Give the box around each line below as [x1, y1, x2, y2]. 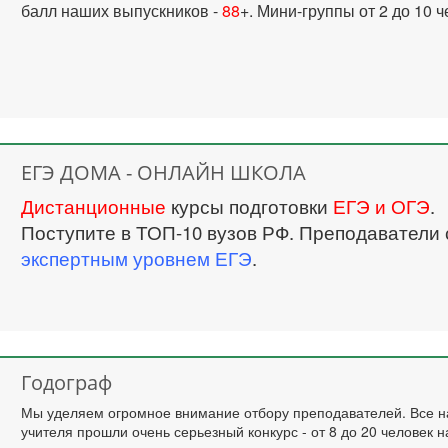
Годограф [21, 369, 113, 396]
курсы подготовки [166, 193, 334, 219]
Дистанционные [21, 193, 167, 219]
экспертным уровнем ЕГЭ [21, 245, 253, 271]
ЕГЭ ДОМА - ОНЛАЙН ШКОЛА [21, 159, 307, 186]
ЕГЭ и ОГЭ [333, 193, 431, 219]
